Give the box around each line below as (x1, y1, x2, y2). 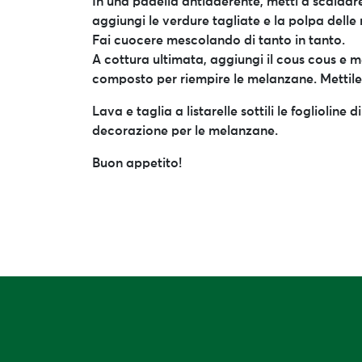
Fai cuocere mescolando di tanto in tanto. (92, 34, 345, 48)
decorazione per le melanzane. (92, 124, 278, 138)
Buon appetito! (92, 157, 182, 170)
